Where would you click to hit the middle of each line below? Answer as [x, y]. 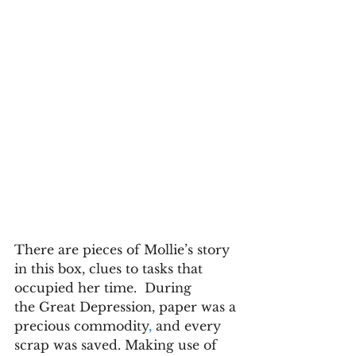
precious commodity [81, 325]
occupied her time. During [105, 287]
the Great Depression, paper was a [127, 306]
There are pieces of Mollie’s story [124, 249]
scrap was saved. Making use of [118, 344]
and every [188, 325]
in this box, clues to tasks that [110, 268]
